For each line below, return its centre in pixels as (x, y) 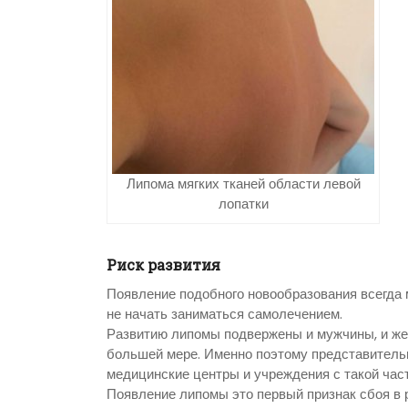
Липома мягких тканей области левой (243, 184)
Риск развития (163, 265)
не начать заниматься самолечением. (224, 314)
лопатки (243, 204)
